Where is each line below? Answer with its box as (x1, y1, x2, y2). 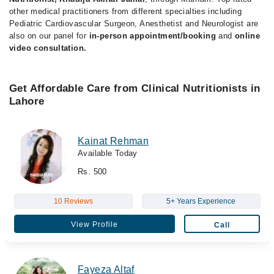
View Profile (70, 220, 118, 229)
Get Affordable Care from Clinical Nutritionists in (9, 83, 261, 94)
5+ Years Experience (166, 196, 235, 206)
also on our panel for (9, 31, 89, 40)
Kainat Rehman (78, 136, 149, 146)
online (234, 31, 261, 40)
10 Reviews (53, 196, 93, 206)
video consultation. (9, 43, 87, 53)
